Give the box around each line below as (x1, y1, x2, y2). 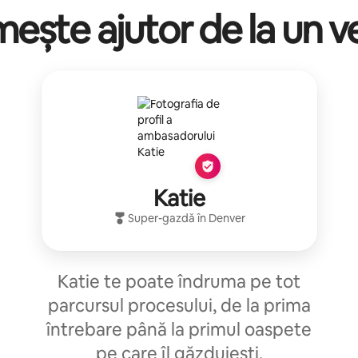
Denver (208, 210, 245, 225)
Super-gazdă (127, 210, 195, 225)
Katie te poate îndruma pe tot (58, 269, 300, 293)
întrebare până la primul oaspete (46, 317, 312, 341)
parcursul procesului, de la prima (47, 293, 311, 317)
